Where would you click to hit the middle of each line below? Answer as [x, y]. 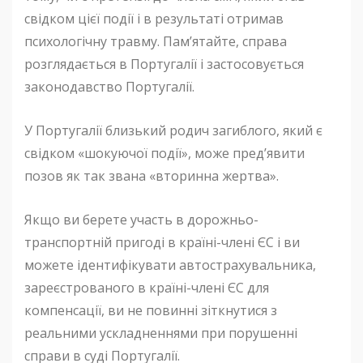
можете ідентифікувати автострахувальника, [170, 265]
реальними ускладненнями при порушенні [161, 333]
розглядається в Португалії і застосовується [164, 64]
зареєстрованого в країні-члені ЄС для [147, 288]
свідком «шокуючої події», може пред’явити [164, 153]
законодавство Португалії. [109, 87]
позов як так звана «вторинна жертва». [152, 176]
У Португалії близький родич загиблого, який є [173, 130]
